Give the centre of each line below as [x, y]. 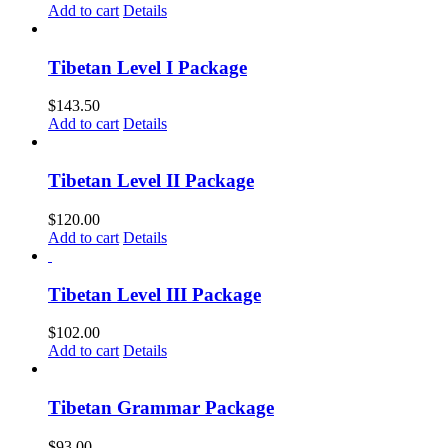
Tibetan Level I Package [147, 67]
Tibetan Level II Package [151, 181]
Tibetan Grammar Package [161, 408]
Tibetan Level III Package [154, 294]
